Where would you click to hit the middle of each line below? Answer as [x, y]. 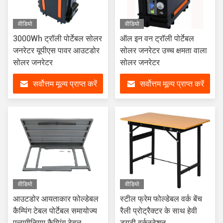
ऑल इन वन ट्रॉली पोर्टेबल [157, 39]
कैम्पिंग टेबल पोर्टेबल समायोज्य [55, 211]
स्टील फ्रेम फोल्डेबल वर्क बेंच [161, 199]
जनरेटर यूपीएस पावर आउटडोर [56, 51]
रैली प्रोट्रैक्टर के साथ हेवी [159, 211]
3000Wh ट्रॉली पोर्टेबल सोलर [57, 39]
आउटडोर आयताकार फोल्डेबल [56, 199]
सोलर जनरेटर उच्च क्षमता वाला [164, 51]
